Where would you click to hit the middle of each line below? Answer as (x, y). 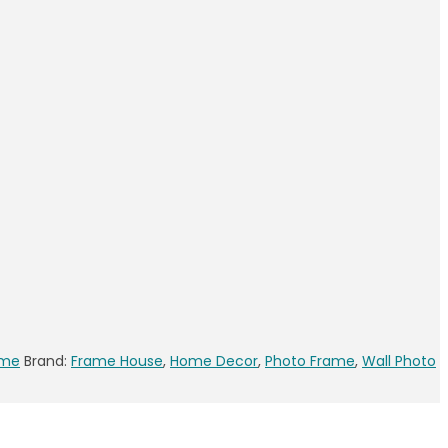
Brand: (47, 361)
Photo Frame (310, 361)
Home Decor (214, 361)
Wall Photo (399, 361)
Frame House (117, 361)
